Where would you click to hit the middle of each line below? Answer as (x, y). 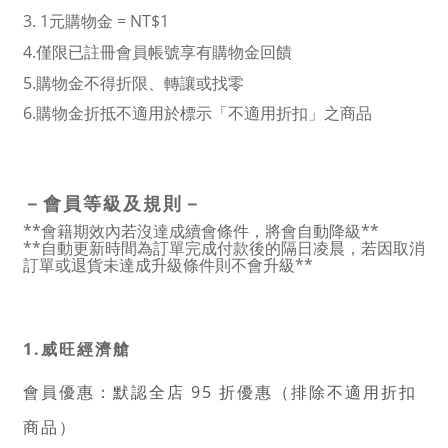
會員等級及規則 (113, 203)
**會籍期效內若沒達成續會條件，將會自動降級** (201, 231)
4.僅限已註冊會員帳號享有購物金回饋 (157, 52)
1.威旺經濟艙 (77, 349)
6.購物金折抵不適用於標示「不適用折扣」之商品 (197, 113)
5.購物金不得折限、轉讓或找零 (133, 83)
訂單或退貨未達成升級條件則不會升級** (168, 265)
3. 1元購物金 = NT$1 (96, 21)
